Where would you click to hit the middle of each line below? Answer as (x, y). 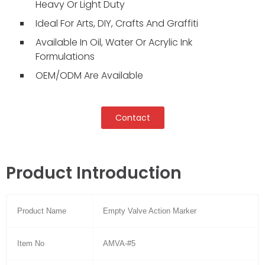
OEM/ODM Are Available (89, 75)
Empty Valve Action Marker (149, 211)
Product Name (41, 211)
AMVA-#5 (119, 243)
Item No (30, 243)
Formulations (65, 56)
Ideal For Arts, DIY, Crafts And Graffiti (117, 23)
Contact (132, 118)
